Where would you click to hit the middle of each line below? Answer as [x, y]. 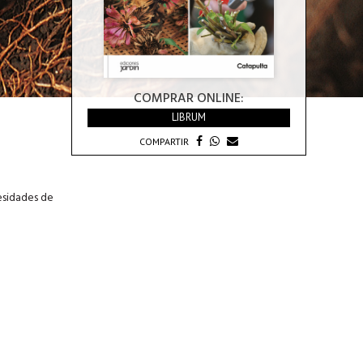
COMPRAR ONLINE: [189, 99]
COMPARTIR [164, 141]
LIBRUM [189, 117]
